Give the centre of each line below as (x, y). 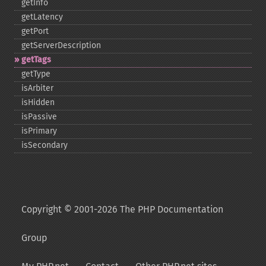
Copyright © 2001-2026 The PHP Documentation (122, 209)
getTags (36, 60)
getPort (35, 31)
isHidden (38, 102)
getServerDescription (61, 45)
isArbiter (37, 88)
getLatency (42, 17)
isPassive (39, 117)
